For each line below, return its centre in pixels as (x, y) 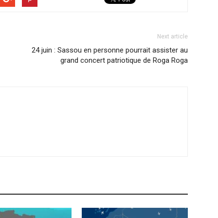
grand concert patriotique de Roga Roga (124, 60)
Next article (173, 36)
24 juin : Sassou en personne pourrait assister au (110, 50)
